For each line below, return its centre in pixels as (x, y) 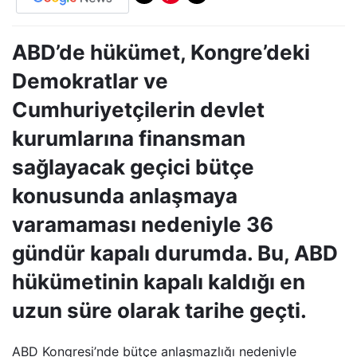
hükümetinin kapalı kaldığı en (159, 281)
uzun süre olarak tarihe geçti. (159, 310)
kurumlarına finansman (129, 138)
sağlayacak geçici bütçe (133, 167)
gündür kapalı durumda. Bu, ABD (175, 253)
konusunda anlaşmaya (125, 195)
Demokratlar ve (90, 80)
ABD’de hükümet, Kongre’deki (161, 52)
